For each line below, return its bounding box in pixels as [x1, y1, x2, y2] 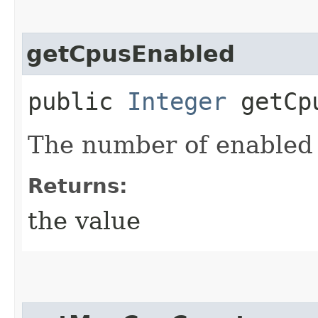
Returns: [28, 173, 128, 198]
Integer [127, 87, 226, 116]
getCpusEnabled [26, 40, 235, 67]
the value [28, 206, 141, 235]
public [28, 87, 127, 116]
